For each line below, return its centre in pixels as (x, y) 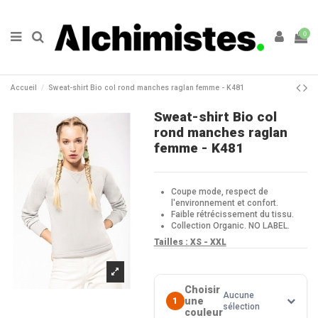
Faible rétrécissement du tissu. (232, 214)
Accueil (24, 87)
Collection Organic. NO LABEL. (230, 225)
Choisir (202, 290)
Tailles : (172, 242)
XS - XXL (208, 242)
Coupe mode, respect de (219, 191)
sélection (241, 307)
